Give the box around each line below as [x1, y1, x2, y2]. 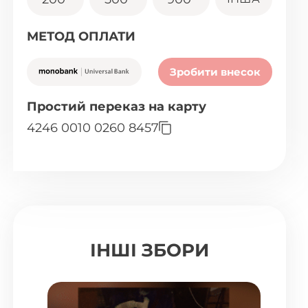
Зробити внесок [169, 65, 261, 78]
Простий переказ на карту [27, 99, 207, 114]
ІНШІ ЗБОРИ [90, 239, 210, 261]
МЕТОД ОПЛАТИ [27, 29, 136, 44]
